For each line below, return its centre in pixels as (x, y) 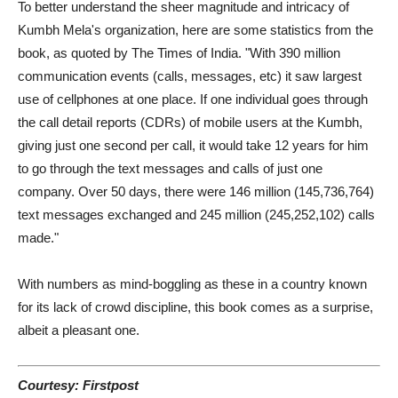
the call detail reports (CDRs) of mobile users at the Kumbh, (190, 122)
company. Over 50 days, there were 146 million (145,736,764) (196, 191)
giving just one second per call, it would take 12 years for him (193, 145)
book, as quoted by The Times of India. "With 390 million (179, 53)
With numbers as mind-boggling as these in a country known (192, 284)
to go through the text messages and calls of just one (170, 168)
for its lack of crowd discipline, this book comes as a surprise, (195, 307)
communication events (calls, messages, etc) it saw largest (190, 76)
